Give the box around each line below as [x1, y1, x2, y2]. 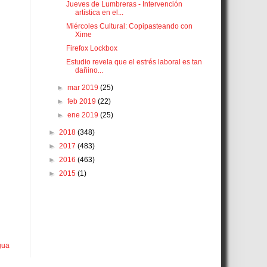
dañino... [74, 66, 103, 75]
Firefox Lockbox [66, 44, 117, 53]
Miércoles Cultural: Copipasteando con [66, 22, 193, 31]
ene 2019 [67, 111, 101, 120]
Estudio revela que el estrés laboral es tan [66, 58, 202, 67]
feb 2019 [67, 97, 98, 106]
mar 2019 [67, 83, 101, 92]
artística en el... [74, 8, 123, 17]
